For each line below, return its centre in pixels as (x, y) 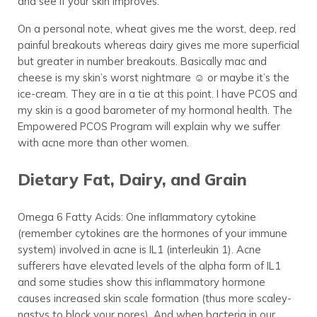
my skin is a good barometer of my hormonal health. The (155, 110)
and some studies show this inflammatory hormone (141, 282)
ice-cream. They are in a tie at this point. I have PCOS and (157, 94)
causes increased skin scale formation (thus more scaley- (154, 299)
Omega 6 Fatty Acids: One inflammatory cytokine (137, 217)
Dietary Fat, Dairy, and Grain (132, 180)
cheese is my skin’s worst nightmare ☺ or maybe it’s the (153, 78)
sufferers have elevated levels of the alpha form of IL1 (149, 266)
